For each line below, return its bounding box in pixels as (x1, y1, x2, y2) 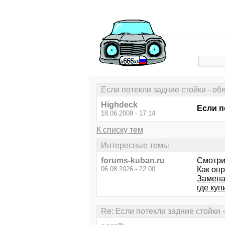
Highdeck (101, 100, 138, 109)
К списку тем (96, 126, 143, 135)
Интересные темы (101, 141, 169, 150)
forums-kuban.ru (101, 156, 165, 165)
